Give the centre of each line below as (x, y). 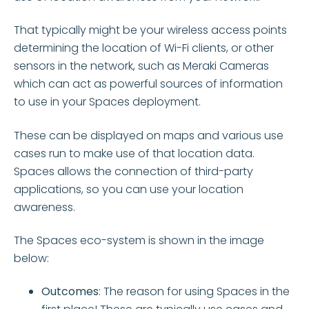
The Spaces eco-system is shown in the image (139, 241)
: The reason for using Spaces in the (194, 292)
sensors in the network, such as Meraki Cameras (141, 66)
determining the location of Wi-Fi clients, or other (144, 48)
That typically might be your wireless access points (150, 30)
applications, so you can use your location (129, 189)
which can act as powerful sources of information (148, 84)
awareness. (44, 207)
